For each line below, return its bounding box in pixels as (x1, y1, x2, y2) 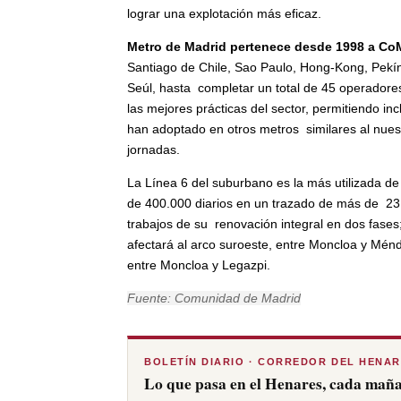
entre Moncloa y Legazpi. (127, 258, 270, 272)
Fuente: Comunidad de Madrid (127, 291, 301, 305)
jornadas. (127, 142, 183, 157)
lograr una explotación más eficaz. (127, 6, 325, 21)
